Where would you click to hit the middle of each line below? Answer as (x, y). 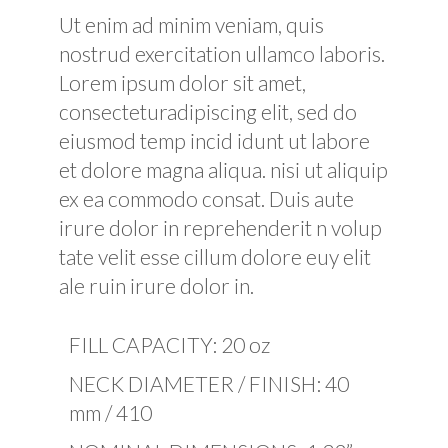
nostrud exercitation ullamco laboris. (222, 54)
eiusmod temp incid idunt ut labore (215, 141)
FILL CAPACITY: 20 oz (170, 345)
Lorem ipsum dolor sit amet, (183, 83)
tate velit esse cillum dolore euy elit (215, 257)
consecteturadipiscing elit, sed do (208, 112)
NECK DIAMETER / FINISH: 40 (209, 384)
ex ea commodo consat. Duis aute (207, 199)
